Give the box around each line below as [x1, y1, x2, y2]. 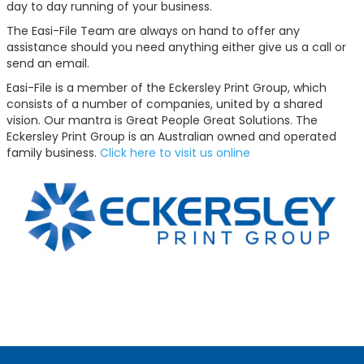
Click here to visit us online [100, 145, 250, 161]
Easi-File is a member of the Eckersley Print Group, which [6, 80, 327, 96]
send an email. [6, 55, 89, 71]
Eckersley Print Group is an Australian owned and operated [6, 128, 336, 145]
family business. [6, 145, 100, 161]
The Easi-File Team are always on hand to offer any [6, 23, 300, 39]
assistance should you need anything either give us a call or [6, 39, 346, 55]
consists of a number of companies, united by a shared [6, 96, 323, 112]
